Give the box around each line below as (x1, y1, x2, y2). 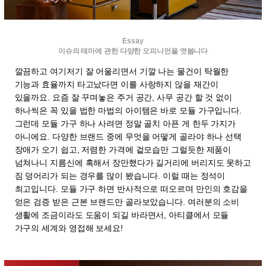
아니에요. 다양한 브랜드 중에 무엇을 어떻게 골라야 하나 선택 (14, 131, 242, 141)
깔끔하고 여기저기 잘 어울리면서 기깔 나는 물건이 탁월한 (14, 66, 229, 76)
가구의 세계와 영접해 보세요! (14, 223, 125, 233)
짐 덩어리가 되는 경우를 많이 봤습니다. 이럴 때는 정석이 (14, 170, 226, 180)
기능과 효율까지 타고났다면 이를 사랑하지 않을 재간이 (14, 79, 218, 89)
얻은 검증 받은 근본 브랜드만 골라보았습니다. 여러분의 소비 (14, 197, 240, 207)
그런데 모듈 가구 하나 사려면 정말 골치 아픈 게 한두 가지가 (14, 118, 236, 128)
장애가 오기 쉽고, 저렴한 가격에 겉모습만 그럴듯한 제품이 (14, 144, 232, 154)
